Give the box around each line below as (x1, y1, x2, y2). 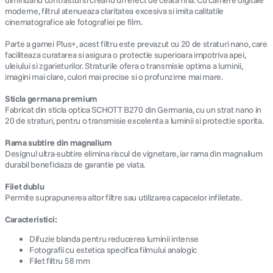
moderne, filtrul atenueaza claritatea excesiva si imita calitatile (5, 5, 224, 16)
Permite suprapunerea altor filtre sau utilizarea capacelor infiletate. (5, 192, 242, 203)
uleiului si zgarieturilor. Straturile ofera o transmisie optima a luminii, (5, 60, 243, 71)
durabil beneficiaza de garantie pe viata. (5, 159, 145, 170)
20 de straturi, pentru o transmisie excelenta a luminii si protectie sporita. (5, 115, 264, 126)
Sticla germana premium (5, 93, 97, 104)
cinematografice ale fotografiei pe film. (5, 16, 143, 27)
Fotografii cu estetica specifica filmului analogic (29, 244, 197, 255)
